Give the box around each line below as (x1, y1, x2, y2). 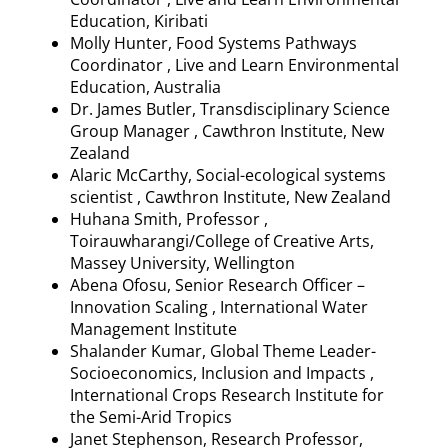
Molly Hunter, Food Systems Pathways (70, 31, 357, 54)
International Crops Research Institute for (70, 383, 384, 406)
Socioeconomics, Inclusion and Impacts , (70, 361, 374, 384)
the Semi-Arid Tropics (70, 405, 232, 428)
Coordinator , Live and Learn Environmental (70, 53, 399, 76)
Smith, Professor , (130, 207, 268, 230)
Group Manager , (70, 119, 202, 142)
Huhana (70, 207, 130, 230)
